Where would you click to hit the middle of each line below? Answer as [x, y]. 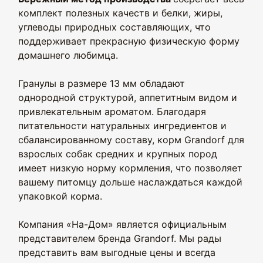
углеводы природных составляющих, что [114, 27]
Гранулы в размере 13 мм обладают [102, 83]
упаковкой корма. [60, 196]
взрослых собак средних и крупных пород [118, 154]
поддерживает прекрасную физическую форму [129, 41]
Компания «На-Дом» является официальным [122, 224]
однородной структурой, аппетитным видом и [128, 97]
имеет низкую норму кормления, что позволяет [130, 168]
